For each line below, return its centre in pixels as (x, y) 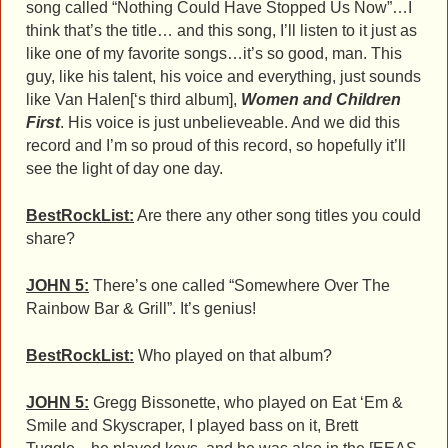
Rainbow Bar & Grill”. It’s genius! (141, 308)
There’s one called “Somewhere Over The (239, 285)
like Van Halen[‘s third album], (133, 99)
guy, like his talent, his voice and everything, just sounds (223, 76)
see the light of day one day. (124, 168)
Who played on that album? (233, 355)
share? (50, 238)
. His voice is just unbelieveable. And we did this (230, 122)
